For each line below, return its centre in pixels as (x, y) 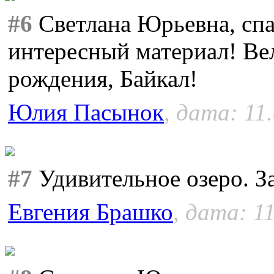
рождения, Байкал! (103, 78)
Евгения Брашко (91, 212)
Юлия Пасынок (86, 112)
